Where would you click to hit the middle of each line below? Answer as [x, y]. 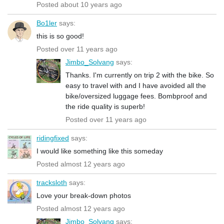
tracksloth [52, 182]
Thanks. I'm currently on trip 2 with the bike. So [140, 75]
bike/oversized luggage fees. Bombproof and [136, 96]
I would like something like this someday [100, 151]
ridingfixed [53, 138]
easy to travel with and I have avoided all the [136, 85]
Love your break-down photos [84, 195]
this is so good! [60, 36]
